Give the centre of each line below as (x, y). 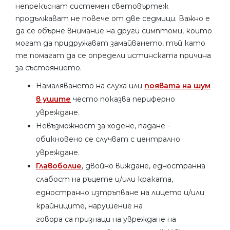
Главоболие (59, 166)
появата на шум (177, 85)
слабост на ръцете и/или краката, (104, 179)
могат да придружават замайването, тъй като (110, 43)
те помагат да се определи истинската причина (113, 55)
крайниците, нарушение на (89, 206)
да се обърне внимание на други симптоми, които (114, 31)
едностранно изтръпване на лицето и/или (120, 192)
